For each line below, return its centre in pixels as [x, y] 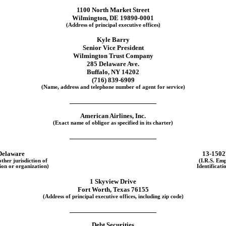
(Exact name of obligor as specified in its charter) [113, 123]
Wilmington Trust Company [113, 56]
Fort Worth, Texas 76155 [113, 189]
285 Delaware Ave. [113, 64]
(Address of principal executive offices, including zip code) [113, 196]
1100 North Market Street [113, 10]
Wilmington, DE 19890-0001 [113, 18]
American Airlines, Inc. [113, 116]
